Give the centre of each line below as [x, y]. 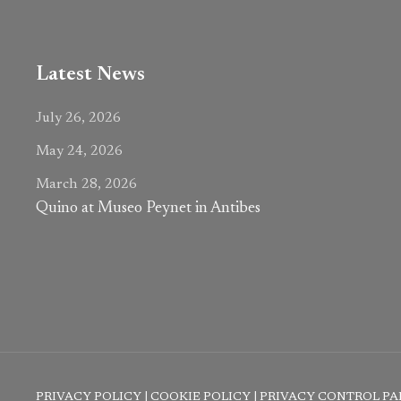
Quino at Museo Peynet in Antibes [148, 209]
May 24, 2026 [79, 151]
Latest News [90, 75]
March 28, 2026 [86, 184]
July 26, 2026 [78, 118]
